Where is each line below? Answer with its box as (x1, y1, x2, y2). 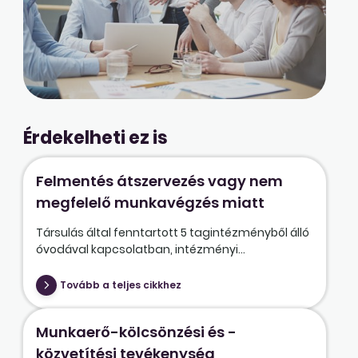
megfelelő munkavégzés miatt (35, 193, 265, 213)
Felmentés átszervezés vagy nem (35, 171, 283, 192)
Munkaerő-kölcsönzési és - (35, 321, 237, 342)
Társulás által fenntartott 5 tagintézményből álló (35, 225, 309, 241)
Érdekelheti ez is (22, 125, 168, 151)
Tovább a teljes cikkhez (59, 278, 181, 292)
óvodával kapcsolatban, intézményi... (35, 241, 245, 258)
